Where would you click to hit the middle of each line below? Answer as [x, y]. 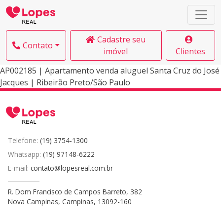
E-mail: [19, 168]
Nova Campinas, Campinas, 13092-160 [70, 201]
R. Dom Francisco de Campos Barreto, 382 [75, 191]
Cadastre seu [122, 39]
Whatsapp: [25, 154]
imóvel [116, 51]
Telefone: [24, 140]
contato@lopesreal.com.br [72, 168]
